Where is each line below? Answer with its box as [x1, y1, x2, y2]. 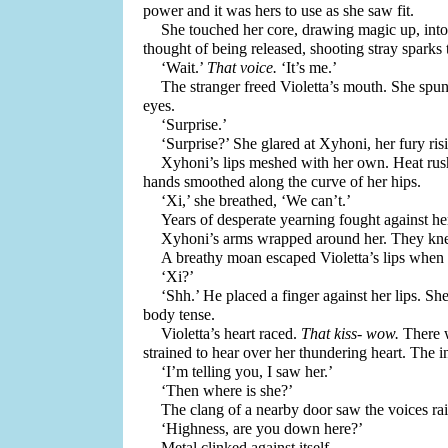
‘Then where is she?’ [161, 382, 294, 399]
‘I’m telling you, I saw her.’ [161, 363, 334, 380]
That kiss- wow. [301, 325, 404, 342]
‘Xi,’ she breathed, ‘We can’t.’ [161, 192, 355, 209]
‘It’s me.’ [277, 59, 341, 76]
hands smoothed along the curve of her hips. [142, 173, 421, 190]
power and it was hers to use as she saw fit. [142, 2, 414, 19]
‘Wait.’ [161, 59, 208, 76]
